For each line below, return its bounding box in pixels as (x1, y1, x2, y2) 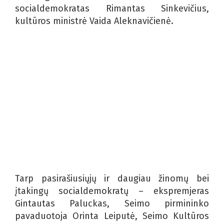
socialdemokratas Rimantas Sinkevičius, (15, 2, 209, 14)
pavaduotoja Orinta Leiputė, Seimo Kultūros (15, 210, 209, 221)
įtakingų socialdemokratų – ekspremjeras (15, 185, 209, 196)
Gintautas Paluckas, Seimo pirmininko (15, 197, 209, 209)
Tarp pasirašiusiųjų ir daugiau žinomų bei (15, 172, 209, 184)
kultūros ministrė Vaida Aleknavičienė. (15, 15, 173, 26)
